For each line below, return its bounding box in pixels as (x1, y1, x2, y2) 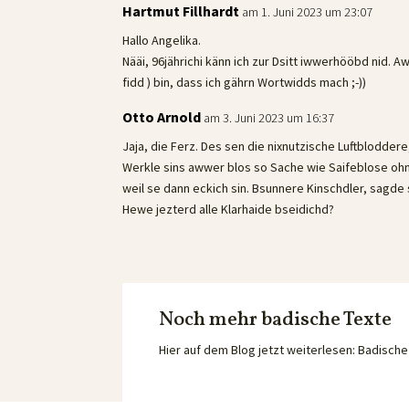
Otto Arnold (122, 107, 202, 126)
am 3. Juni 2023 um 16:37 (204, 109, 335, 126)
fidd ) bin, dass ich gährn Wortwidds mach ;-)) (122, 73, 367, 90)
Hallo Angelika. (122, 31, 202, 48)
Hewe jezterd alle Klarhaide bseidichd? (122, 200, 335, 217)
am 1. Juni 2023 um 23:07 (242, 3, 373, 20)
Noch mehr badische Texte (159, 305, 393, 334)
